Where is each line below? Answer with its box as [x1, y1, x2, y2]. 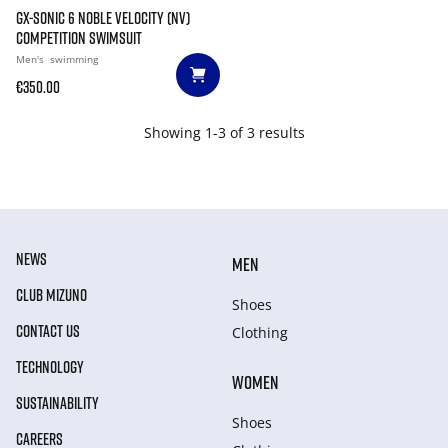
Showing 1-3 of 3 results [143, 123, 305, 142]
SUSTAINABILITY [16, 393, 99, 413]
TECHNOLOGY [16, 357, 84, 377]
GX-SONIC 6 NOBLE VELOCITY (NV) [16, 8, 190, 28]
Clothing [232, 323, 288, 342]
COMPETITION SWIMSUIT [16, 28, 142, 48]
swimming [50, 52, 98, 66]
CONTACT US [16, 321, 80, 341]
